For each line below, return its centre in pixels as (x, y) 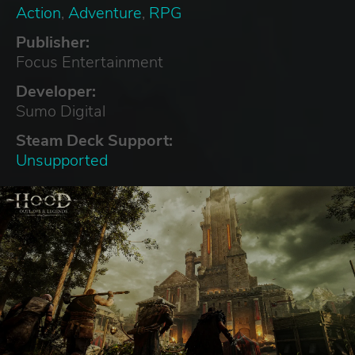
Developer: (56, 91)
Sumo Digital (61, 111)
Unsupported (62, 160)
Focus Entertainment (90, 62)
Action (38, 13)
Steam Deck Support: (94, 140)
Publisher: (53, 42)
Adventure (105, 13)
